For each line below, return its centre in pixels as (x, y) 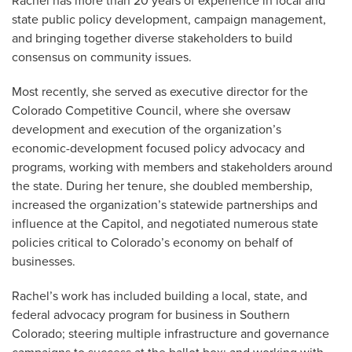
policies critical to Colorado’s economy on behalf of (152, 242)
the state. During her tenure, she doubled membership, (162, 186)
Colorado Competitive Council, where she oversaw (151, 110)
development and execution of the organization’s (147, 129)
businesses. (44, 261)
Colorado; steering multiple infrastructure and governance (170, 334)
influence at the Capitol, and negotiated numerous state (165, 224)
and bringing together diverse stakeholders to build (152, 38)
